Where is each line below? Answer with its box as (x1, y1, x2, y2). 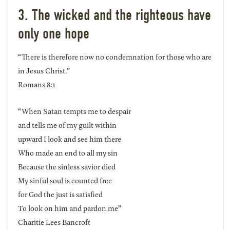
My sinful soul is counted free (17, 175, 112, 186)
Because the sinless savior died (17, 161, 116, 172)
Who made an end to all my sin (17, 147, 118, 159)
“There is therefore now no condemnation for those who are (17, 51, 212, 63)
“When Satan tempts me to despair (17, 106, 131, 117)
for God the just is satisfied (17, 189, 103, 200)
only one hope (17, 25, 89, 43)
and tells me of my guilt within (17, 120, 117, 131)
